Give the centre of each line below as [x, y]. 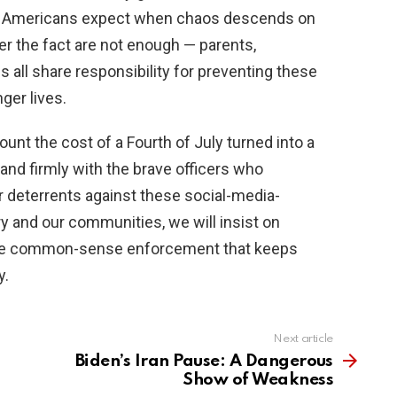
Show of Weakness [258, 380]
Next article [303, 339]
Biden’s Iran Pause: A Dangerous [204, 362]
